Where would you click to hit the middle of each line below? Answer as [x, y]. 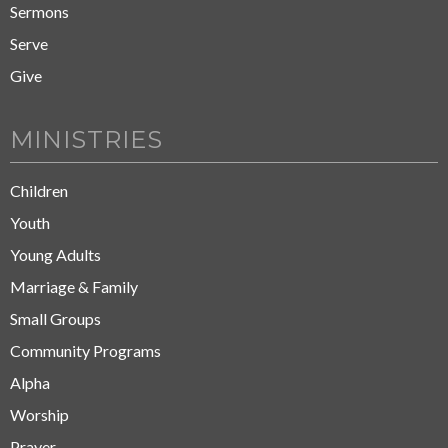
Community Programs [85, 350]
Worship [39, 414]
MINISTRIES [86, 140]
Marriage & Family [74, 286]
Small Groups [55, 318]
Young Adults [55, 254]
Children [39, 190]
